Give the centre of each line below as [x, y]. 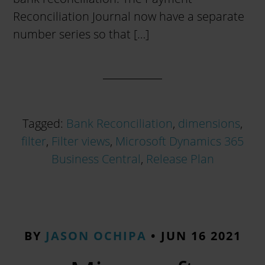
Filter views [81, 141]
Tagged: [44, 123]
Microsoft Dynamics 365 [180, 141]
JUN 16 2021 [201, 236]
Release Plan [180, 159]
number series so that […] [81, 34]
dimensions [209, 123]
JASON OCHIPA [96, 236]
